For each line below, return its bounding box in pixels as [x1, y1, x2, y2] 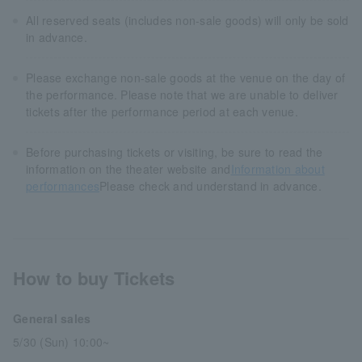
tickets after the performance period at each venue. [26, 103, 298, 120]
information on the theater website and [26, 161, 231, 178]
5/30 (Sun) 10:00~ [13, 334, 110, 351]
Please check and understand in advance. [99, 178, 322, 195]
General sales [13, 310, 91, 327]
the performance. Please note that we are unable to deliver [26, 86, 339, 103]
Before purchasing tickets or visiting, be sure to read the [26, 144, 323, 161]
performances [26, 178, 100, 195]
